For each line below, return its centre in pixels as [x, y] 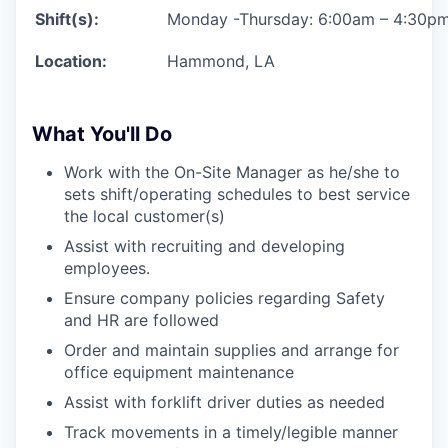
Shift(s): [67, 18]
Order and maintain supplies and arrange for [231, 349]
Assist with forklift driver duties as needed [224, 401]
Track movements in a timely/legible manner [231, 431]
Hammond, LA [221, 60]
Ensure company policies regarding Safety [224, 297]
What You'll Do [102, 133]
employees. [107, 267]
